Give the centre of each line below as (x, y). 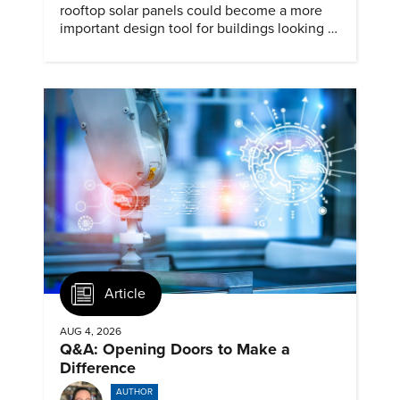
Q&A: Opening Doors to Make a (175, 349)
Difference (98, 367)
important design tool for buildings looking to (200, 29)
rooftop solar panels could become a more (191, 11)
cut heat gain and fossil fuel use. (160, 47)
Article (125, 294)
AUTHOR (134, 392)
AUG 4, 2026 (91, 331)
